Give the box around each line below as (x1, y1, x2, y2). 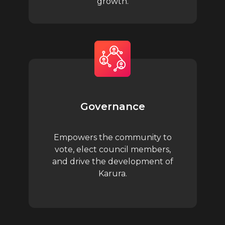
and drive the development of (52, 157, 173, 167)
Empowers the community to (53, 133, 172, 143)
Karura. (98, 169, 127, 179)
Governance (80, 100, 145, 113)
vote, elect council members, (54, 145, 171, 155)
